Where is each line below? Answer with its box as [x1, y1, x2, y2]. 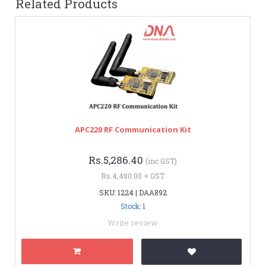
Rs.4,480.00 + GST [101, 170, 164, 180]
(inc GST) [145, 156, 177, 166]
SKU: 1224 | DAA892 [99, 187, 167, 197]
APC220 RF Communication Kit [74, 123, 191, 135]
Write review [107, 217, 158, 228]
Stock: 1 [120, 201, 145, 211]
